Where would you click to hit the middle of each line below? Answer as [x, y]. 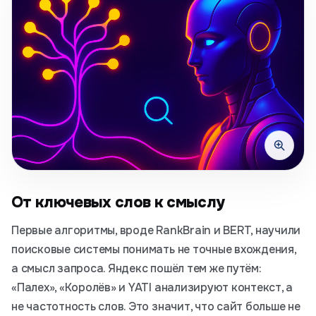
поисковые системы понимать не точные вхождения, [154, 249]
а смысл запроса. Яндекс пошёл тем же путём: [136, 268]
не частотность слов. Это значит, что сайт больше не [156, 306]
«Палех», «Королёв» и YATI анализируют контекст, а [152, 287]
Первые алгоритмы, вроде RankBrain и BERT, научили [156, 230]
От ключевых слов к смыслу [118, 202]
